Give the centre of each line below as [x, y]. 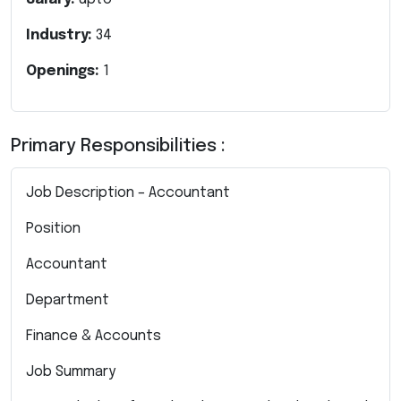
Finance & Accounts [94, 336]
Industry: [61, 35]
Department [68, 300]
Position [53, 228]
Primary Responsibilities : [118, 146]
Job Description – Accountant [128, 192]
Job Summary [71, 371]
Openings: [64, 71]
